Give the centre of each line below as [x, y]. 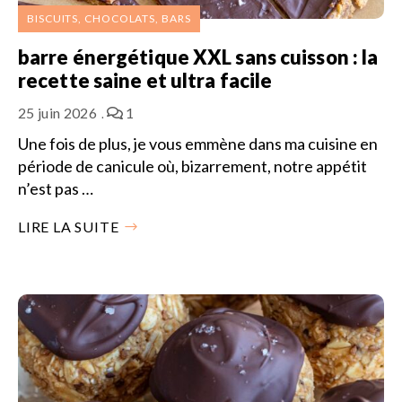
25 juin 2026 [57, 112]
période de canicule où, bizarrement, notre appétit [192, 166]
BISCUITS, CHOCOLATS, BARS [109, 18]
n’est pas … [56, 188]
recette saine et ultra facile [147, 80]
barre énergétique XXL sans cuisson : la [198, 57]
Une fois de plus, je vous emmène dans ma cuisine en [198, 143]
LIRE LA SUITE [69, 226]
